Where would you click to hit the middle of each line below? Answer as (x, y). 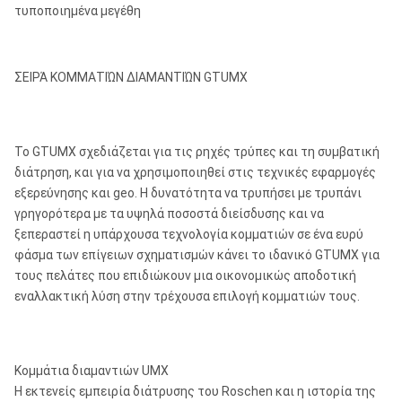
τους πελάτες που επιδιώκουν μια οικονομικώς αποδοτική (185, 275)
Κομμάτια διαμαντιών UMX (92, 371)
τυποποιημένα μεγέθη (78, 11)
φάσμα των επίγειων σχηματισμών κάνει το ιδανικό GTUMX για (197, 255)
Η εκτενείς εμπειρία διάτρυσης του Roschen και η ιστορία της (195, 391)
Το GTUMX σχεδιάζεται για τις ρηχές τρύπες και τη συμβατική (197, 152)
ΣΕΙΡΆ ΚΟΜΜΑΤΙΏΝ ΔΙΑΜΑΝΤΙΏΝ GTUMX (131, 77)
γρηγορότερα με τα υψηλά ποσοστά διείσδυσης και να (169, 214)
